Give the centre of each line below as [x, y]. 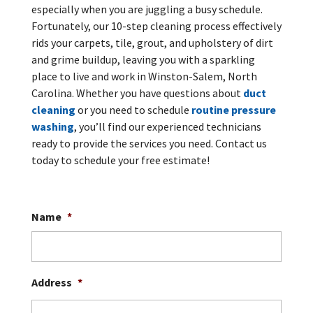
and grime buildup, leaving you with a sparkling [143, 59]
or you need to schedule [133, 110]
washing [52, 126]
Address [51, 282]
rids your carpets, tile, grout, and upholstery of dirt [152, 43]
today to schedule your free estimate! [120, 160]
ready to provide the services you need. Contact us [149, 143]
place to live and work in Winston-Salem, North [144, 76]
